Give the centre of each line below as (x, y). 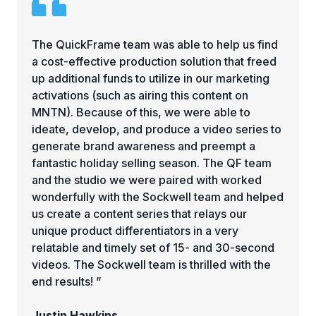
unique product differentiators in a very (135, 230)
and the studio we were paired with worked (146, 180)
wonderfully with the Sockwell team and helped (157, 196)
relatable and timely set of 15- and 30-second (153, 247)
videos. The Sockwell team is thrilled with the (151, 264)
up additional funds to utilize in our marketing (150, 78)
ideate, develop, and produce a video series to (156, 129)
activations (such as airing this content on (140, 95)
